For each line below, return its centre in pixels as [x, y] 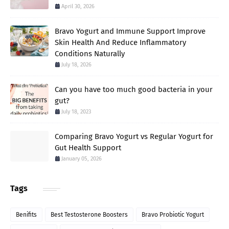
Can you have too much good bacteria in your [134, 90]
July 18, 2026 [76, 65]
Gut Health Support [88, 148]
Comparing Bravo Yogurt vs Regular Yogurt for [134, 137]
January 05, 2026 [82, 159]
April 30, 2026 [78, 7]
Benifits [26, 215]
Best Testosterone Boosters [89, 215]
